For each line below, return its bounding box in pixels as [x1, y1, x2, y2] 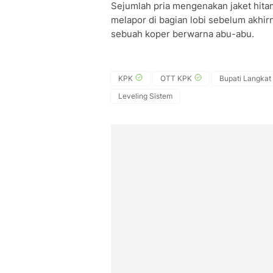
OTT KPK [160, 74, 192, 83]
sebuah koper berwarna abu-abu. [111, 28, 254, 40]
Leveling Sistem [118, 91, 172, 101]
